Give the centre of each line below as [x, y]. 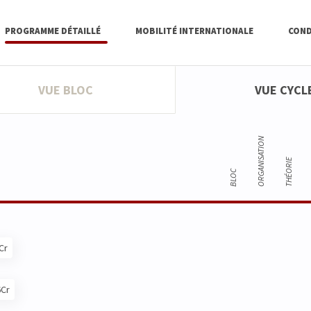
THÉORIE [288, 172]
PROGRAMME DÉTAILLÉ [53, 31]
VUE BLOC [65, 90]
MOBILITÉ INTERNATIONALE [194, 31]
